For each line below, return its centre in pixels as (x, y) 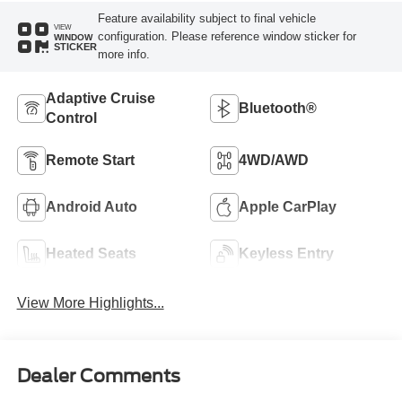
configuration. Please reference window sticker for (227, 37)
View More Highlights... (90, 302)
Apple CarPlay (288, 207)
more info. (123, 55)
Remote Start (90, 161)
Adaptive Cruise (100, 99)
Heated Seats (91, 254)
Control (71, 118)
